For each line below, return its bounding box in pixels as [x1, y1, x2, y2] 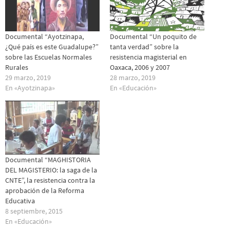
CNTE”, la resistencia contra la [5, 176, 95, 185]
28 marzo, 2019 [110, 73, 156, 83]
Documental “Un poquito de [110, 32, 197, 42]
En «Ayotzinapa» [5, 83, 55, 93]
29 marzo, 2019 [5, 73, 51, 83]
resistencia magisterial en [110, 52, 187, 62]
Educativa [5, 196, 35, 206]
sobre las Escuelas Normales [5, 52, 92, 62]
